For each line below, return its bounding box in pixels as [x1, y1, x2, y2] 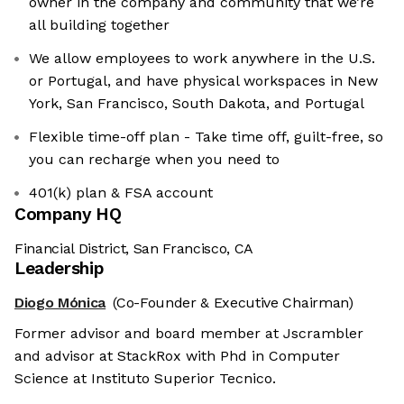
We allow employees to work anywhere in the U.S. [29, 50, 375, 68]
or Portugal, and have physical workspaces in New [29, 72, 378, 90]
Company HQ [14, 204, 122, 225]
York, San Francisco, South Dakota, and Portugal [29, 95, 364, 113]
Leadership [14, 258, 105, 280]
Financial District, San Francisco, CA [14, 240, 254, 258]
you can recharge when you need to [29, 151, 280, 169]
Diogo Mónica [14, 294, 106, 312]
